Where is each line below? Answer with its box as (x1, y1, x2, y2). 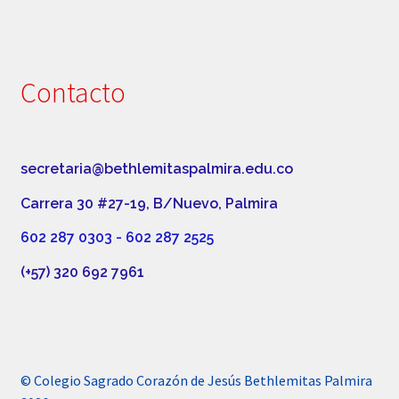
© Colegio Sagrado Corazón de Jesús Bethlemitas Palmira (20, 371, 372, 390)
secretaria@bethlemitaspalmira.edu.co (20, 159, 293, 177)
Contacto (20, 74, 126, 110)
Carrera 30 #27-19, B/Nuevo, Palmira (20, 194, 278, 212)
